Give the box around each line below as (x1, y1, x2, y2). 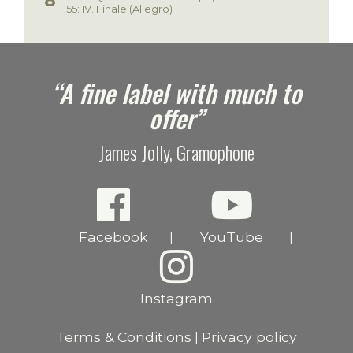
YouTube (199, 229, 263, 246)
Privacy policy (202, 329, 297, 346)
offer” (149, 99, 204, 137)
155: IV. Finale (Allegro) (63, 3, 173, 16)
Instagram (140, 290, 213, 307)
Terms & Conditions (56, 329, 191, 346)
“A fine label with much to (51, 74, 302, 112)
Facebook (78, 229, 148, 246)
